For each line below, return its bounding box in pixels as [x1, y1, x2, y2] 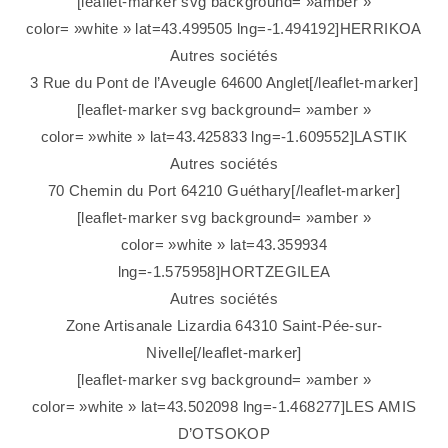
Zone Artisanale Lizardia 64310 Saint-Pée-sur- [65, 317, 383, 335]
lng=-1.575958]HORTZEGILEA [117, 263, 331, 281]
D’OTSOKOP [177, 425, 271, 443]
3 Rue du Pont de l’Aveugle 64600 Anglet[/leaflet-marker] [29, 74, 419, 92]
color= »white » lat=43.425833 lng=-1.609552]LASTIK [40, 128, 408, 146]
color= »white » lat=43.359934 [120, 236, 328, 254]
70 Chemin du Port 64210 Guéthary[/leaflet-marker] [47, 182, 401, 200]
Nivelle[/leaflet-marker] [146, 344, 302, 362]
